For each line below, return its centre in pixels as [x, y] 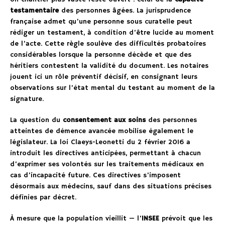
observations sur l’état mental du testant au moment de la [113, 88]
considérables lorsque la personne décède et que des [101, 55]
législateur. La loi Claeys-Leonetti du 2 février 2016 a [100, 142]
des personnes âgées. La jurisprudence [125, 11]
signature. [27, 99]
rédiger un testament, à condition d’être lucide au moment [112, 33]
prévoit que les [186, 219]
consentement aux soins [104, 120]
